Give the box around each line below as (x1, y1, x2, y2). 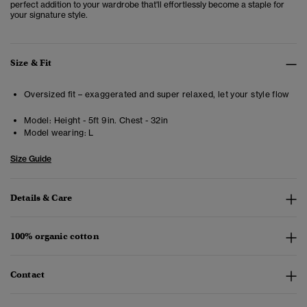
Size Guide (10, 153, 51, 164)
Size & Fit (10, 57, 52, 69)
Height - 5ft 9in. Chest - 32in (51, 115, 169, 126)
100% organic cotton (10, 230, 99, 243)
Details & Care (10, 192, 72, 204)
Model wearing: (24, 127, 87, 138)
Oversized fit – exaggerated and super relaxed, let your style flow (24, 89, 289, 100)
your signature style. (10, 10, 88, 21)
